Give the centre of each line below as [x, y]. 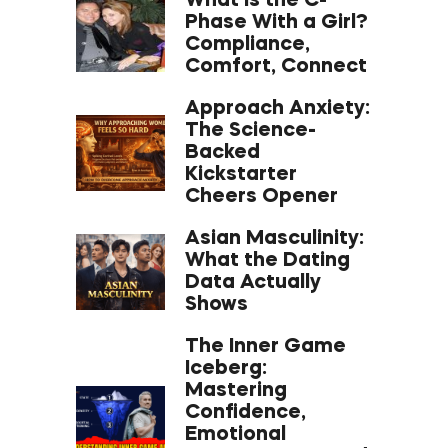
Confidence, [245, 413]
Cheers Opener [261, 197]
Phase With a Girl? [276, 23]
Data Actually [252, 283]
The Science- [250, 131]
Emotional [235, 435]
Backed [222, 153]
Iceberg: [225, 369]
